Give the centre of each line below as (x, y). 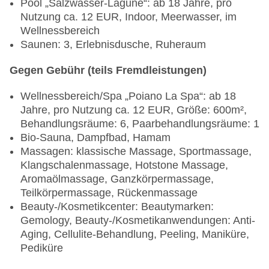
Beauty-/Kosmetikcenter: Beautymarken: (117, 207)
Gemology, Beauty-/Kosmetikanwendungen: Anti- (138, 221)
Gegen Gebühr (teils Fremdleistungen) (108, 71)
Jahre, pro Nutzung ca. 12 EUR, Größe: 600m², (134, 110)
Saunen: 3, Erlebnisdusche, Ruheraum (113, 45)
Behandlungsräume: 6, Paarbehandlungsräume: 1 (140, 124)
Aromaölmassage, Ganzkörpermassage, (117, 179)
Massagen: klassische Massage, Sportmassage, (136, 152)
